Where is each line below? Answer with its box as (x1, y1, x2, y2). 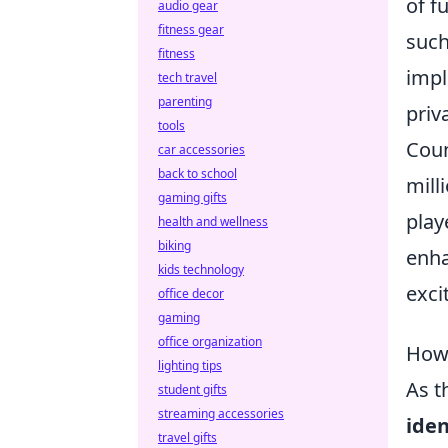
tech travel (158, 69, 217, 86)
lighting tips (158, 357, 222, 374)
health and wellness (158, 213, 268, 230)
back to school (158, 165, 237, 182)
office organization (158, 333, 262, 350)
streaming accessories (158, 405, 284, 422)
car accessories (158, 141, 245, 158)
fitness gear (158, 21, 224, 38)
